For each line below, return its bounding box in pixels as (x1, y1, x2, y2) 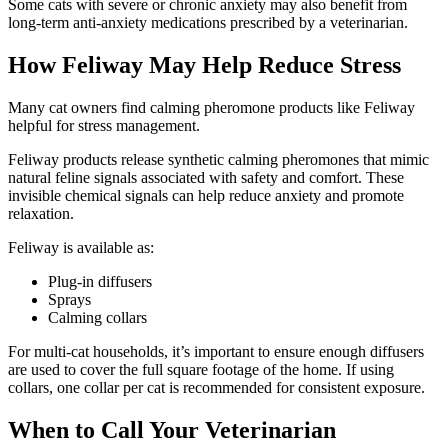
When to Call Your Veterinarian (8, 416, 336, 443)
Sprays (48, 290, 91, 308)
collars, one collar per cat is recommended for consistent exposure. (8, 378, 425, 396)
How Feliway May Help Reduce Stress (8, 51, 401, 78)
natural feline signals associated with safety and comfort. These (8, 168, 404, 186)
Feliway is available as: (8, 238, 154, 256)
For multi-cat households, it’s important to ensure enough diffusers (8, 342, 424, 360)
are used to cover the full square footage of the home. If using (8, 360, 394, 378)
